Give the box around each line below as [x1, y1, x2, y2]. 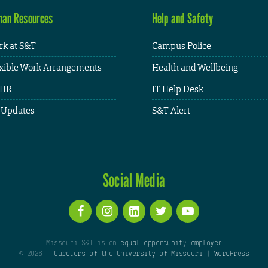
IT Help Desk [152, 83, 203, 95]
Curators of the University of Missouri [54, 251, 203, 258]
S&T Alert [152, 104, 190, 116]
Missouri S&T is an [46, 240, 121, 248]
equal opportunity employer [120, 240, 222, 248]
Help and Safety [152, 10, 213, 28]
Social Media [103, 169, 165, 191]
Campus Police [152, 39, 211, 51]
